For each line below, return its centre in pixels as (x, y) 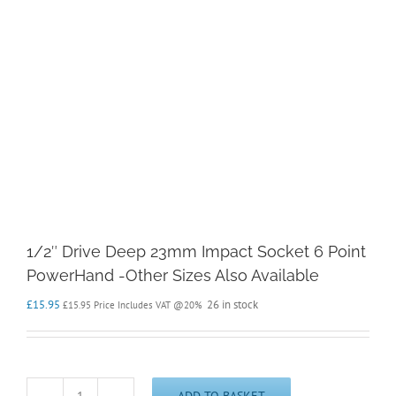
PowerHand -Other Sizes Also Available (173, 276)
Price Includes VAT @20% (147, 305)
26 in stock (232, 305)
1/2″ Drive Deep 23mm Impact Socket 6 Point (196, 252)
